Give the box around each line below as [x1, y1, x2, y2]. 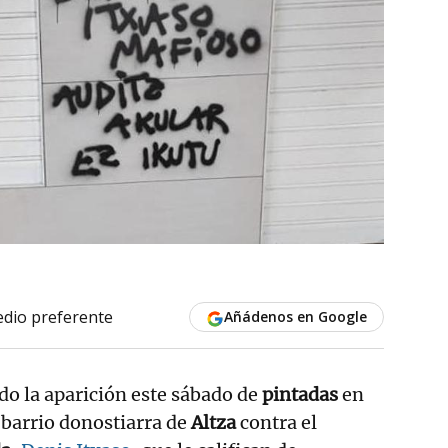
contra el [236, 410, 317, 434]
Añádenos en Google [223, 306, 367, 326]
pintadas [262, 382, 338, 406]
